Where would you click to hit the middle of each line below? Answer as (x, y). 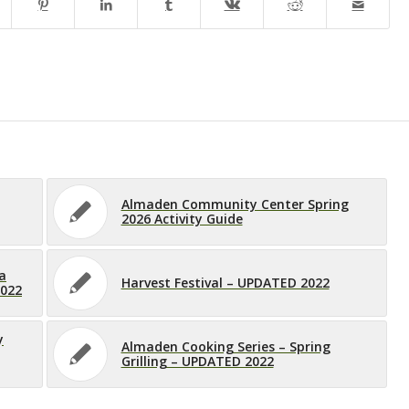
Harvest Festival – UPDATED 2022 (225, 282)
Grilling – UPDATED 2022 (197, 361)
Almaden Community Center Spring (235, 204)
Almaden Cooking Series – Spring (225, 346)
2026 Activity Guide (182, 218)
